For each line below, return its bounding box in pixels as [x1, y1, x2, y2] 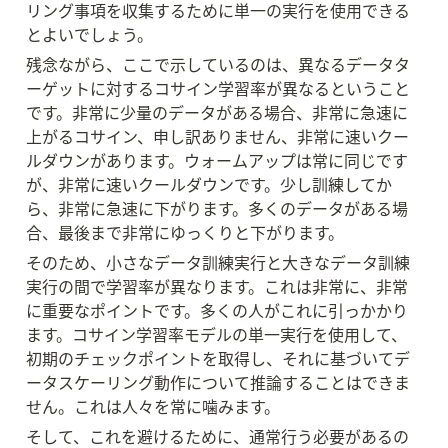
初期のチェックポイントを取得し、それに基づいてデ [26, 346, 410, 370]
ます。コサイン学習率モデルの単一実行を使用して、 [26, 322, 407, 346]
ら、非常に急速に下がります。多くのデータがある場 [26, 196, 408, 220]
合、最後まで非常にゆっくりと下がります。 [26, 220, 344, 244]
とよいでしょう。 [26, 22, 153, 46]
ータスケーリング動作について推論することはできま [26, 370, 410, 394]
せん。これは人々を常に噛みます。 [26, 394, 280, 418]
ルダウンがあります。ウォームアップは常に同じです [26, 148, 408, 172]
